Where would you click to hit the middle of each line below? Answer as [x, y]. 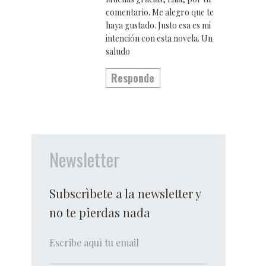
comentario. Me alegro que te [159, 12]
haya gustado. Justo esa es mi [158, 26]
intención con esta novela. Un [159, 39]
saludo [118, 52]
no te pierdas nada [100, 213]
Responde [133, 77]
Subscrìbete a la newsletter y [125, 194]
